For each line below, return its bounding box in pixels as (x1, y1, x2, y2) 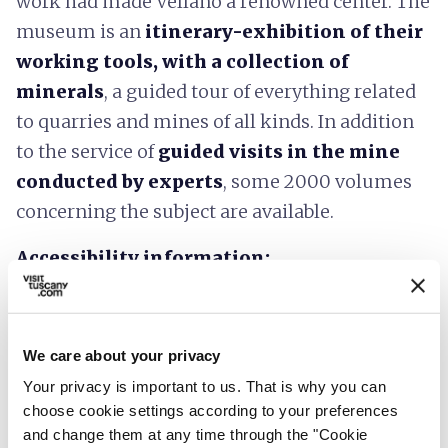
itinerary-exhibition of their (145, 19, 423, 43)
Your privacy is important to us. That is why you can (23, 377, 386, 395)
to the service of (16, 139, 158, 163)
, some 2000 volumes (223, 169, 412, 193)
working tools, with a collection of (16, 49, 349, 73)
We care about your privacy (23, 346, 221, 364)
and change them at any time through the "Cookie (23, 425, 368, 443)
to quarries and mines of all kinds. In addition (16, 109, 414, 133)
